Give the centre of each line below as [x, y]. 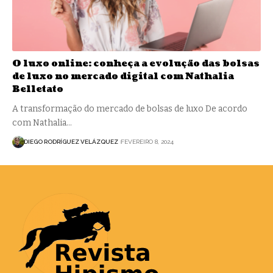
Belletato [38, 89]
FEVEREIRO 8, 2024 [147, 142]
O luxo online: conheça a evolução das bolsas [136, 63]
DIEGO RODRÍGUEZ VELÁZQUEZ [71, 142]
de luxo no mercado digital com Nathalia [123, 76]
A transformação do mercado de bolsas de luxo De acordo [130, 108]
